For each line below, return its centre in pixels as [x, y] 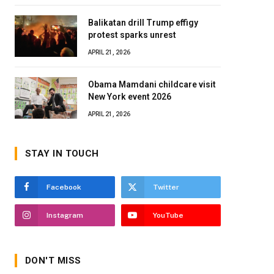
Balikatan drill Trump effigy [143, 23]
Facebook [64, 187]
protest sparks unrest [132, 35]
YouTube [168, 215]
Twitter [166, 187]
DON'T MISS [53, 261]
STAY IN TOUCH [62, 154]
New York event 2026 [130, 97]
